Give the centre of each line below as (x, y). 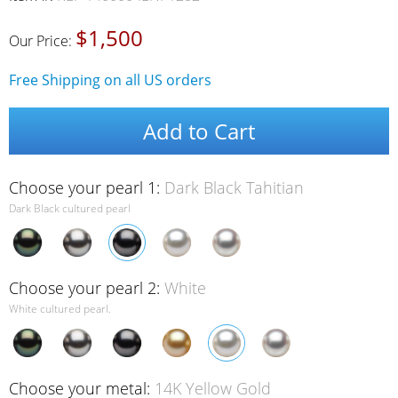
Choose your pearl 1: (87, 187)
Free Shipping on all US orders (110, 80)
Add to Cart (199, 131)
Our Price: (42, 40)
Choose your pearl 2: (87, 287)
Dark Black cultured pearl (70, 208)
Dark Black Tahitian (234, 187)
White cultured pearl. (60, 308)
